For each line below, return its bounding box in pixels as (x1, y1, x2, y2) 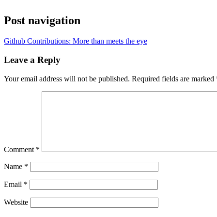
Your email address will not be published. (4, 74, 130, 83)
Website (4, 198, 28, 206)
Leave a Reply (4, 55, 61, 65)
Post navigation (4, 14, 80, 27)
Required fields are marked (132, 74, 216, 83)
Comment (4, 145, 36, 154)
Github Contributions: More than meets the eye (4, 37, 147, 46)
